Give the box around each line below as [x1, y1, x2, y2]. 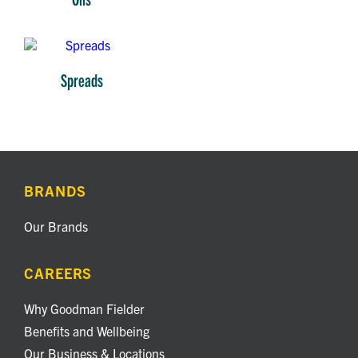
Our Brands [24, 218, 88, 235]
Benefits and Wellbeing [24, 323, 149, 340]
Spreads [60, 69, 103, 91]
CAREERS [24, 264, 93, 283]
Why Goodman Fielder [24, 300, 145, 317]
